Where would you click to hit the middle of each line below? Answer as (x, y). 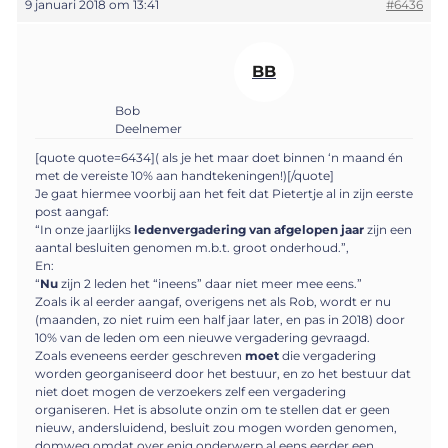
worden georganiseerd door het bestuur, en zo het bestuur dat (223, 373)
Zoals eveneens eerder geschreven (140, 355)
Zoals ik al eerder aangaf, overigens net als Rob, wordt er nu (213, 301)
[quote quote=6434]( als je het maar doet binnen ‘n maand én (219, 157)
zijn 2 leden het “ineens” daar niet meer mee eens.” (210, 283)
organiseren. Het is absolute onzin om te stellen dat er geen (212, 409)
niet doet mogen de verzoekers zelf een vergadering (190, 391)
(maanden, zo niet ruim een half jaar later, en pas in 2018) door (220, 319)
